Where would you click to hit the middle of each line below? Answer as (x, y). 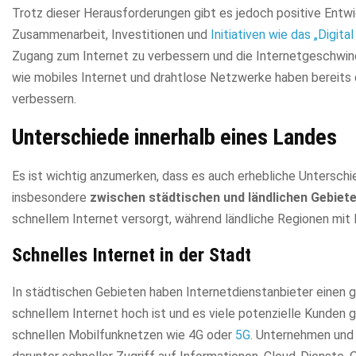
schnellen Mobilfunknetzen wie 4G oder (124, 335)
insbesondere (51, 197)
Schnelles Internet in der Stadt (132, 255)
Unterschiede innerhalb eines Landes (174, 137)
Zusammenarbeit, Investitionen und (111, 34)
